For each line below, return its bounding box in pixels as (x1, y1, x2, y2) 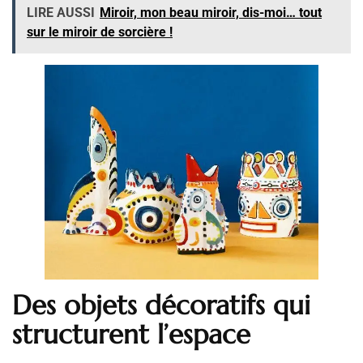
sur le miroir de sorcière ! (27, 24, 173, 41)
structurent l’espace (12, 318, 250, 352)
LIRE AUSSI (27, 5, 95, 21)
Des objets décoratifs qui (12, 288, 310, 322)
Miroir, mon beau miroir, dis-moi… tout (100, 5, 322, 21)
